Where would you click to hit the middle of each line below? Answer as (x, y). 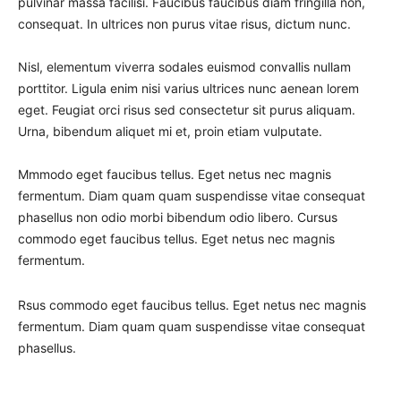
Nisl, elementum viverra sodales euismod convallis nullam (184, 66)
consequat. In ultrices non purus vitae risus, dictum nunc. (184, 23)
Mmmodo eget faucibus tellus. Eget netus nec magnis (175, 174)
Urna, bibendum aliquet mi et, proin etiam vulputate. (170, 131)
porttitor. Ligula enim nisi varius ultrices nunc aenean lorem (188, 88)
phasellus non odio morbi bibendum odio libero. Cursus (178, 217)
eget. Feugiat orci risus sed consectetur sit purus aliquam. (187, 109)
